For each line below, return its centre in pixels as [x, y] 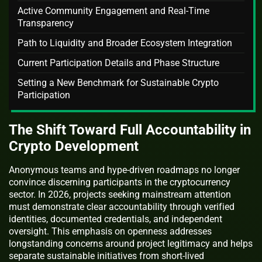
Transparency [46, 23]
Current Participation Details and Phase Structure [118, 63]
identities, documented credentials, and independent [116, 219]
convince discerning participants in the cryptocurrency [120, 182]
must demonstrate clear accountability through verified [122, 206]
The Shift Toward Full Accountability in [130, 130]
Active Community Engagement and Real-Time [113, 11]
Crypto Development [74, 146]
